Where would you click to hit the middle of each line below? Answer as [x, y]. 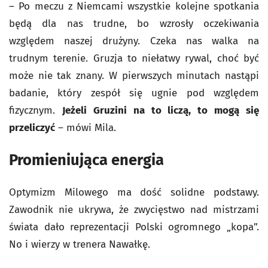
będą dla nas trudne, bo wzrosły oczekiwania [134, 24]
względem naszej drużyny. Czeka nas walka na [134, 41]
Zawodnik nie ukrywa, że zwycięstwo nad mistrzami [134, 210]
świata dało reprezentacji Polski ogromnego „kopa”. [134, 227]
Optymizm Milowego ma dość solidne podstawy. [134, 192]
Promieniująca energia [86, 160]
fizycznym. [36, 110]
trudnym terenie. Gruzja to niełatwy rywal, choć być [134, 58]
